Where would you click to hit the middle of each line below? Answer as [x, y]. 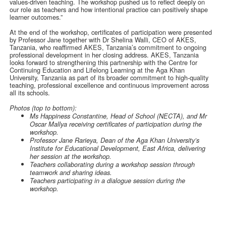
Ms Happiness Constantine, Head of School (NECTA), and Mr [119, 116]
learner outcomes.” [37, 17]
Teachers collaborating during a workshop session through [112, 165]
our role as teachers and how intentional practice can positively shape [109, 10]
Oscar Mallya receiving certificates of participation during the [116, 124]
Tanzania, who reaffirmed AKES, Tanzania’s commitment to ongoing [108, 47]
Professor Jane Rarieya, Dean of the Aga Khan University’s [115, 140]
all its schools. [31, 93]
